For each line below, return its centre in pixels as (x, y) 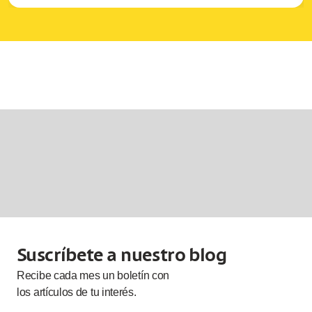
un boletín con (135, 276)
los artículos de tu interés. (77, 292)
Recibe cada (48, 276)
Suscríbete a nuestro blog (122, 257)
